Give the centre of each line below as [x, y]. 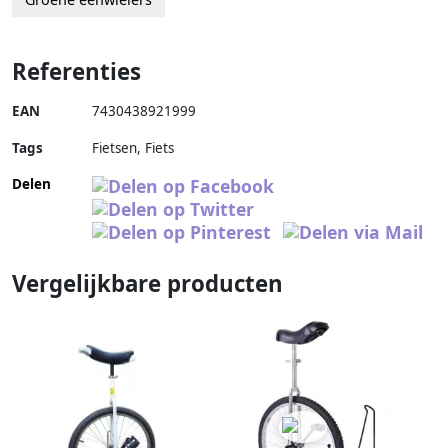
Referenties [76, 72]
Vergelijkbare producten [147, 284]
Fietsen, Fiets [133, 148]
